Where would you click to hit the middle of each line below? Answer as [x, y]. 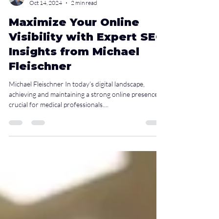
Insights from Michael [74, 95]
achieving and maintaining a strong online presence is [86, 137]
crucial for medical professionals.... [59, 147]
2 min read [84, 46]
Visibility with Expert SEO [87, 80]
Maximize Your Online [74, 65]
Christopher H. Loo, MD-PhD [64, 37]
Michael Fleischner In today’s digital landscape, [77, 127]
